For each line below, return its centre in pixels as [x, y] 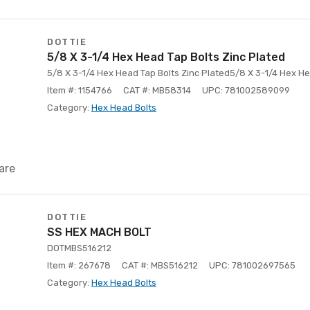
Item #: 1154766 [80, 90]
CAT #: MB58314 [157, 90]
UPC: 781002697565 [252, 265]
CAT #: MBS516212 [160, 265]
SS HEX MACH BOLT [99, 232]
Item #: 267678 [79, 265]
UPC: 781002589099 [246, 90]
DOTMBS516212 [79, 248]
